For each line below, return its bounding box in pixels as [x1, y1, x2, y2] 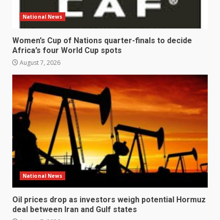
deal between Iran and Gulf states [12, 205, 137, 215]
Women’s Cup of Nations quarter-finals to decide [12, 36, 192, 46]
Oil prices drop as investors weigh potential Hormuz [12, 195, 206, 205]
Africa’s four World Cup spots [12, 46, 122, 55]
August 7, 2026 [18, 58, 60, 67]
